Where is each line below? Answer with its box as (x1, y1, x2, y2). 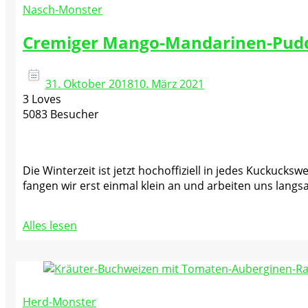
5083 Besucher (23, 107, 99, 122)
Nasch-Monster (23, 1, 102, 17)
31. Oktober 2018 (45, 76, 133, 92)
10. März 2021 (133, 76, 204, 92)
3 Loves (23, 91, 61, 107)
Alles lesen (23, 218, 77, 234)
